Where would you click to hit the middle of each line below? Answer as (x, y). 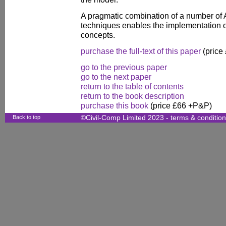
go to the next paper (116, 77)
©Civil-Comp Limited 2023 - (126, 118)
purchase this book (115, 105)
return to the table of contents (132, 86)
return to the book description (132, 96)
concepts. (98, 35)
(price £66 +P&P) (180, 105)
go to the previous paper (124, 67)
